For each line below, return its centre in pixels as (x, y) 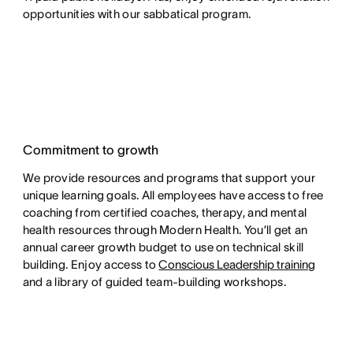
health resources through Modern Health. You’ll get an (165, 230)
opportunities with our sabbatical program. (137, 14)
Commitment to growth (90, 150)
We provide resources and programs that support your (169, 178)
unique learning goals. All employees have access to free (173, 195)
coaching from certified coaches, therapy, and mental (165, 212)
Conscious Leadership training (237, 264)
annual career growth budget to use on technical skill (163, 247)
